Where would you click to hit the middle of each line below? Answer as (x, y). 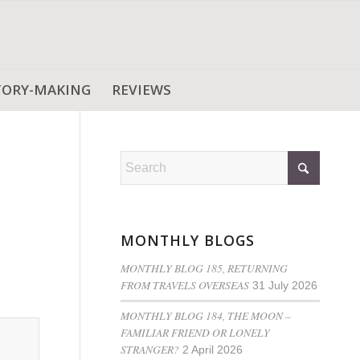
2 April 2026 (213, 350)
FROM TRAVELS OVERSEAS (185, 285)
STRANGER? (150, 349)
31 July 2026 (285, 286)
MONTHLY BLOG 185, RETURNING (205, 268)
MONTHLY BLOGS (188, 240)
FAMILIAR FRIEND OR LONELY (196, 332)
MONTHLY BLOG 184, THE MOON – (206, 315)
